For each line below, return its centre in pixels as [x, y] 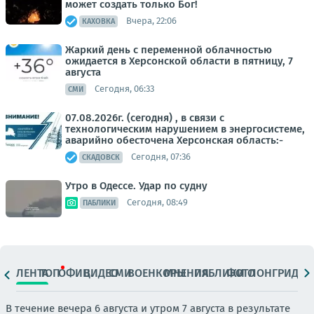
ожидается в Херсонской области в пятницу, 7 [179, 61]
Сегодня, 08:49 [157, 203]
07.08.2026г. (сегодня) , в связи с [145, 117]
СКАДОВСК [101, 157]
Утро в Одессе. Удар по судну [136, 185]
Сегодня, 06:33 [124, 89]
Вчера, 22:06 [151, 21]
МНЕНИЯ [187, 273]
